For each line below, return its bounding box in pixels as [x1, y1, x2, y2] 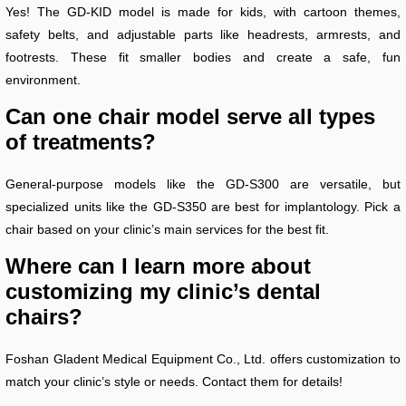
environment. [5, 72, 82, 87]
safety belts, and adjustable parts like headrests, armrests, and [5, 26, 401, 42]
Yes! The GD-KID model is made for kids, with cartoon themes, [5, 4, 401, 19]
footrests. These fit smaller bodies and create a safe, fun [5, 49, 401, 64]
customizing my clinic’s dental [5, 278, 322, 304]
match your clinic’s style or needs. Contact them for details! [5, 373, 343, 389]
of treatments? [5, 129, 157, 154]
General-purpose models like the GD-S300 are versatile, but [5, 176, 401, 191]
